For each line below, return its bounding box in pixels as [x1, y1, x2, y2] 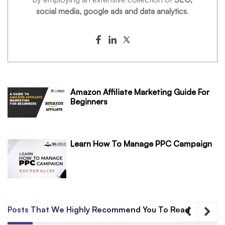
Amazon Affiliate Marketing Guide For [70, 86, 210, 97]
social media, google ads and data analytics [36, 6, 187, 16]
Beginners [70, 96, 108, 106]
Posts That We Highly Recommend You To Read [8, 204, 190, 215]
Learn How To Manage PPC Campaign [70, 139, 212, 149]
